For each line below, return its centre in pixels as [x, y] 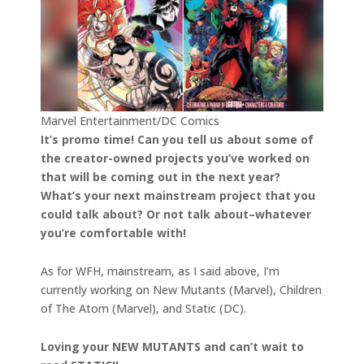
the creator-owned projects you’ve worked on [175, 158]
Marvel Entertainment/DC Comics [130, 120]
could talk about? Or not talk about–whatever [176, 214]
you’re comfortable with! [113, 232]
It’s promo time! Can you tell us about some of [177, 139]
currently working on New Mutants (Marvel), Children [181, 289]
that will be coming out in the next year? [160, 176]
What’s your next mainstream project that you [178, 195]
